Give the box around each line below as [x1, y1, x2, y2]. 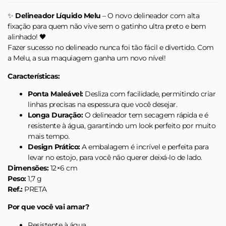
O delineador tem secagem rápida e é [83, 110, 208, 120]
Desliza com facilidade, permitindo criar [83, 89, 215, 98]
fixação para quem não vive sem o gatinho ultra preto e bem [8, 22, 206, 31]
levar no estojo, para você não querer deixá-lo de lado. [28, 152, 202, 162]
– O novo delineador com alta [100, 11, 199, 21]
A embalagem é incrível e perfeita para [80, 142, 208, 151]
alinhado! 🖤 [8, 32, 46, 42]
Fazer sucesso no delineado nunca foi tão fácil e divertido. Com [8, 43, 214, 52]
